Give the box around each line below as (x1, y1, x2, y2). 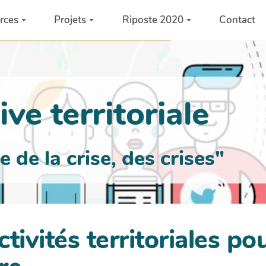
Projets (54, 12, 87, 27)
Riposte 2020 (122, 12, 183, 27)
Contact (219, 12, 256, 27)
